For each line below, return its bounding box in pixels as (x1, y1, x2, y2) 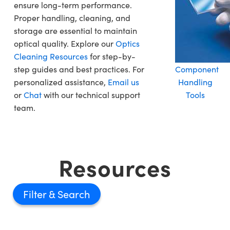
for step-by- (88, 51, 136, 62)
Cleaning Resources (14, 51, 88, 62)
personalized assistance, (14, 76, 108, 88)
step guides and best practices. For (14, 64, 144, 75)
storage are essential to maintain (14, 25, 137, 36)
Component (175, 64, 219, 75)
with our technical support (42, 89, 140, 101)
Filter (23, 187, 49, 201)
